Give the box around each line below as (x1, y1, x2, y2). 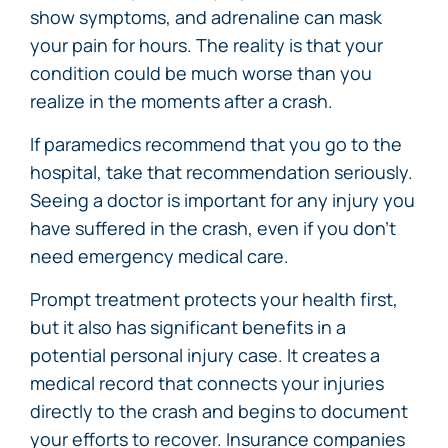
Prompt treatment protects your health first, (30, 287, 398, 311)
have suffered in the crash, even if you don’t (30, 216, 396, 240)
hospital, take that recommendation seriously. (30, 160, 413, 184)
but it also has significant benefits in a (30, 315, 346, 339)
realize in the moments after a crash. (30, 89, 333, 113)
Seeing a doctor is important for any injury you (30, 188, 415, 212)
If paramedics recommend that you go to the (30, 132, 402, 156)
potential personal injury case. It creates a (30, 343, 380, 367)
